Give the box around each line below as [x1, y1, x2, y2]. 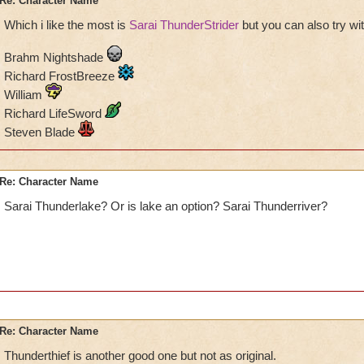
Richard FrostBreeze [3, 69, 118, 83]
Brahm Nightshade [3, 50, 106, 64]
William [3, 88, 45, 102]
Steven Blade [3, 125, 78, 139]
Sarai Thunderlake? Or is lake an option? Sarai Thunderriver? [3, 199, 327, 213]
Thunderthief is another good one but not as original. [3, 349, 276, 362]
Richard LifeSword [3, 106, 105, 120]
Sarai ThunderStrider [128, 18, 242, 32]
